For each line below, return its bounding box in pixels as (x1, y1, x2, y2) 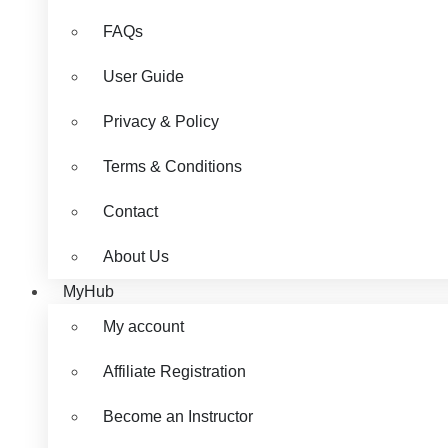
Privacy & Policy (103, 113, 219, 130)
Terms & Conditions (103, 158, 242, 175)
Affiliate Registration (103, 363, 246, 380)
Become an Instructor (103, 408, 253, 425)
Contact (103, 203, 158, 220)
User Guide (103, 68, 184, 85)
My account (103, 318, 184, 335)
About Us (103, 248, 169, 265)
